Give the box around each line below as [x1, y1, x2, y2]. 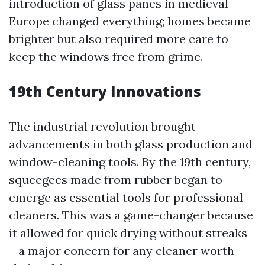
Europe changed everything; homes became [9, 14, 251, 28]
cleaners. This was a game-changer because [9, 208, 253, 222]
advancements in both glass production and [9, 137, 253, 151]
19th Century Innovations [9, 82, 201, 101]
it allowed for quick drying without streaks [9, 225, 247, 240]
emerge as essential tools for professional [9, 190, 243, 205]
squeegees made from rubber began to [9, 172, 222, 187]
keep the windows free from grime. [9, 49, 203, 64]
